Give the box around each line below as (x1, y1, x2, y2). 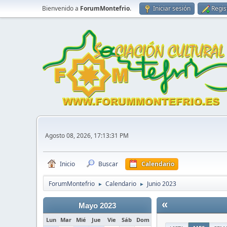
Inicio (60, 160, 75, 168)
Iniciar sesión (153, 4, 191, 13)
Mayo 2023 (79, 202, 116, 210)
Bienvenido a (42, 4, 80, 13)
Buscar (98, 160, 118, 168)
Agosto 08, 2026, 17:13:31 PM (45, 131, 129, 140)
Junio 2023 (147, 179, 176, 188)
